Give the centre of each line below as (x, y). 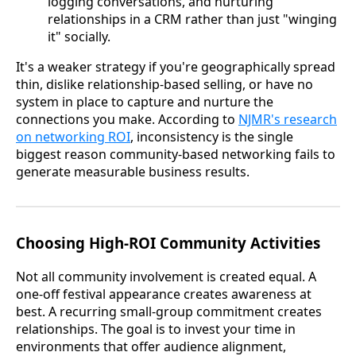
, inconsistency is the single (212, 137)
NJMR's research (288, 120)
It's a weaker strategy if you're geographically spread (176, 67)
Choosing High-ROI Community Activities (168, 243)
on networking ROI (73, 137)
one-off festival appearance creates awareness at (164, 294)
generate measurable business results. (133, 172)
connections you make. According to (127, 120)
